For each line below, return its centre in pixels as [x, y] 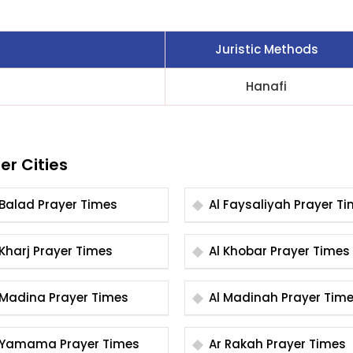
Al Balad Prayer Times [78, 204]
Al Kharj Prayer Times [73, 251]
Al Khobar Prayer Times [310, 251]
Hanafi [266, 86]
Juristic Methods [266, 49]
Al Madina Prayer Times [89, 297]
